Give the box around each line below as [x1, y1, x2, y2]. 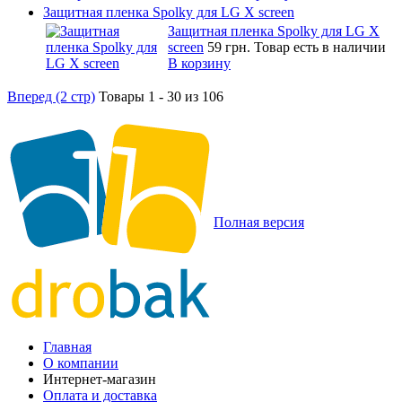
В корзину [168, 55, 231, 71]
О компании [43, 354, 118, 371]
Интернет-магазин [43, 371, 156, 387]
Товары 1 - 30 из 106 [99, 88, 223, 104]
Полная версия [214, 214, 304, 230]
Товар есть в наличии [254, 39, 386, 55]
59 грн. [207, 39, 254, 55]
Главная [43, 338, 92, 354]
